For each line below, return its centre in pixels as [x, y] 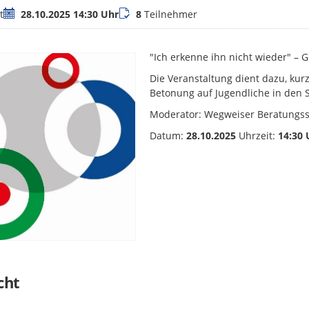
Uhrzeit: [257, 136]
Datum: [168, 136]
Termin [20, 14]
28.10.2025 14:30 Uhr [70, 14]
